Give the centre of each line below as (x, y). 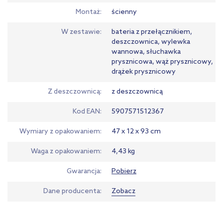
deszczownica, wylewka (151, 42)
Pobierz (124, 171)
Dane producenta (72, 191)
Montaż (88, 12)
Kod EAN (86, 111)
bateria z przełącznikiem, (152, 32)
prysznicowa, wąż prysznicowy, (162, 62)
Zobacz (123, 191)
